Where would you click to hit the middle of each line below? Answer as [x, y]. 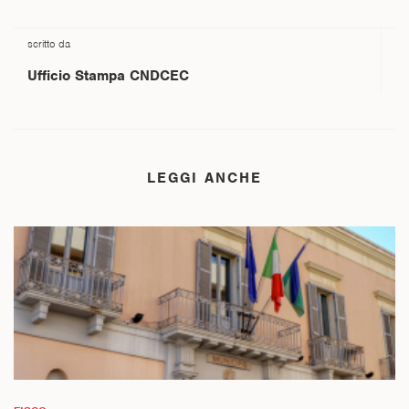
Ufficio [49, 75]
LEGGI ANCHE [204, 178]
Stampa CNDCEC [132, 75]
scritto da [49, 43]
